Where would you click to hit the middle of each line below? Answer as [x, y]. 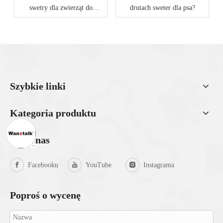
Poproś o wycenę [45, 195]
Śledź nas [30, 140]
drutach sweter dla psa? [162, 8]
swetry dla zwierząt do [61, 8]
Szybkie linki [38, 86]
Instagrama [159, 165]
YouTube [99, 165]
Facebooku [43, 165]
